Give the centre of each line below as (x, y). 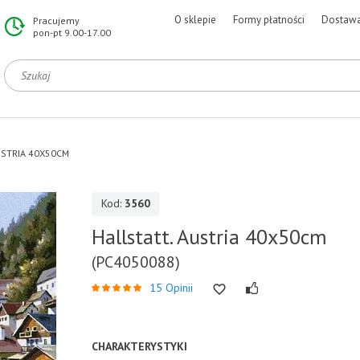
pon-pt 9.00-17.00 (72, 33)
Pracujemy (56, 20)
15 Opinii (171, 288)
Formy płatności (269, 20)
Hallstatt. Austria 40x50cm (209, 237)
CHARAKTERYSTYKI (139, 346)
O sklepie (195, 20)
